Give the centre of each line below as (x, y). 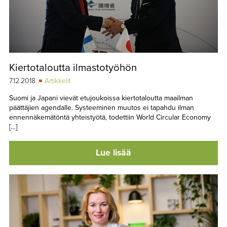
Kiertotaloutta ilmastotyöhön (73, 68)
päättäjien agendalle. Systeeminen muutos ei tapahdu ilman (101, 108)
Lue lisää (113, 153)
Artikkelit (58, 81)
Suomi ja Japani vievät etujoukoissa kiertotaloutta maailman (101, 98)
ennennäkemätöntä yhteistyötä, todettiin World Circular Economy (110, 118)
